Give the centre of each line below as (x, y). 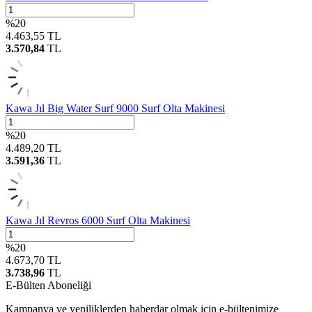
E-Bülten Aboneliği (48, 285)
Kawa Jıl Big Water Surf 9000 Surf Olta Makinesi (115, 108)
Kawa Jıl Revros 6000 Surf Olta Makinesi (98, 220)
